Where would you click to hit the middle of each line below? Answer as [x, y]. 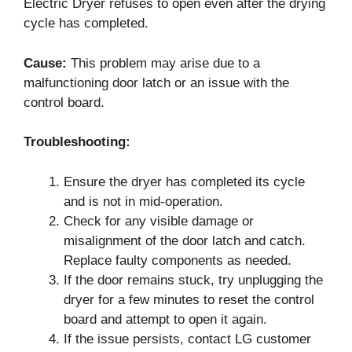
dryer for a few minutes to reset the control [189, 299]
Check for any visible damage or [159, 221]
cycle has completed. [86, 23]
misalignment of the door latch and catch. [185, 240]
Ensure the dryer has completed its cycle [184, 181]
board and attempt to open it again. [165, 319]
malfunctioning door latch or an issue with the [156, 82]
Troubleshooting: [77, 142]
